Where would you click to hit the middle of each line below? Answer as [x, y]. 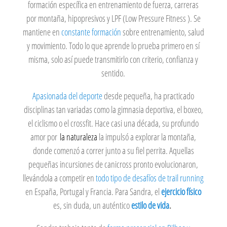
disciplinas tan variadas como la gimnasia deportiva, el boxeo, [113, 110]
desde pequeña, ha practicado [149, 96]
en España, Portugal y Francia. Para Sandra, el [93, 192]
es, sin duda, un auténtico [92, 205]
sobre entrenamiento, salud [163, 32]
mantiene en [41, 32]
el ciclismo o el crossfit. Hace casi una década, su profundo [113, 123]
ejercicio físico [181, 192]
